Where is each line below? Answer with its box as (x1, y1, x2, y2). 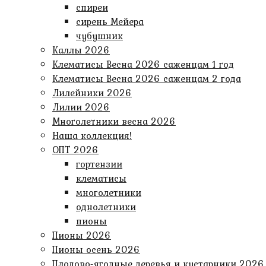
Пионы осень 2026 (52, 242, 140, 256)
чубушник (76, 28, 123, 43)
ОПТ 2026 (52, 142, 99, 157)
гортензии (76, 157, 122, 171)
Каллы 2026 (52, 43, 110, 57)
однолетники (76, 199, 136, 214)
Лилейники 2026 (52, 85, 132, 100)
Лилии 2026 (52, 100, 110, 114)
